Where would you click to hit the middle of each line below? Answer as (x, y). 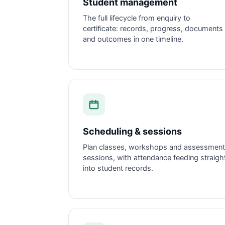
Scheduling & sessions (132, 131)
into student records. (118, 168)
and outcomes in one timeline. (133, 39)
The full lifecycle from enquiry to (137, 18)
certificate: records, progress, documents (153, 29)
